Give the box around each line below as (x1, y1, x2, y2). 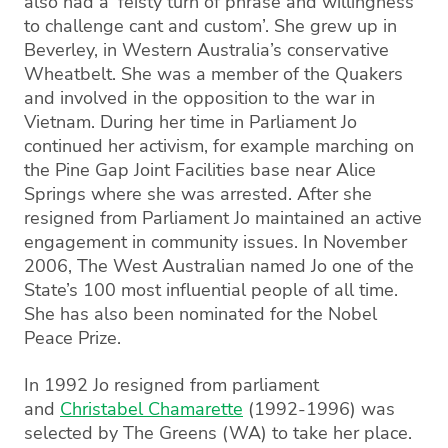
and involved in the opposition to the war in (24, 86, 375, 110)
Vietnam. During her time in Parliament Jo (24, 110, 357, 134)
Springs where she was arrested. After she (24, 182, 372, 206)
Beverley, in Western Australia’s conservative (24, 38, 389, 62)
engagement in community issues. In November (24, 230, 407, 254)
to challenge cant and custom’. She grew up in (24, 14, 397, 38)
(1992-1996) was (243, 397, 395, 421)
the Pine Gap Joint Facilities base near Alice (24, 158, 376, 182)
